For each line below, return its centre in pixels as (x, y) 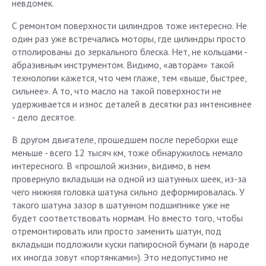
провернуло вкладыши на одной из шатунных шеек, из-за (129, 179)
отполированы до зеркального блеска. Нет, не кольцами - (129, 52)
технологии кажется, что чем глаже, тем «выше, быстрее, (129, 78)
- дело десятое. (44, 117)
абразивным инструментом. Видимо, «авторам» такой (123, 65)
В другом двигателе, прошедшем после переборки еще (125, 140)
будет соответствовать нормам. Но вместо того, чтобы (127, 218)
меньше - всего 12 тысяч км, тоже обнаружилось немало (127, 153)
